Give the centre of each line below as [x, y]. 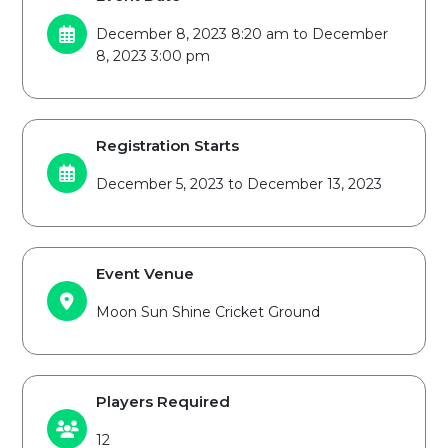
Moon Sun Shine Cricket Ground [208, 312]
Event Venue [145, 273]
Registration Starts [167, 145]
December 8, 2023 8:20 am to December [242, 34]
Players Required [163, 401]
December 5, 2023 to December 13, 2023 [239, 184]
